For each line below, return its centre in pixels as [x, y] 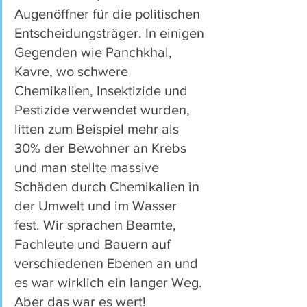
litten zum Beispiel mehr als [98, 129]
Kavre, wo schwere [73, 72]
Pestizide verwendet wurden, [104, 110]
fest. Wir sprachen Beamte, [97, 225]
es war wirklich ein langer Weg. [110, 283]
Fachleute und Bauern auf [94, 244]
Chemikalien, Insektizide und [103, 91]
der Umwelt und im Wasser [97, 206]
